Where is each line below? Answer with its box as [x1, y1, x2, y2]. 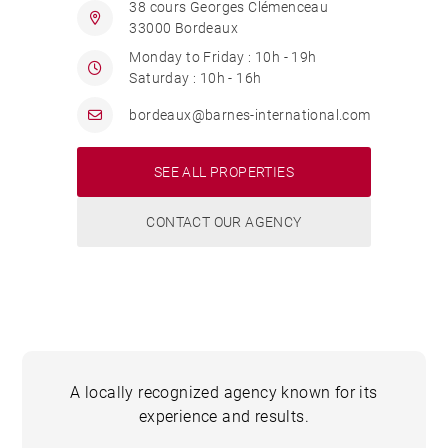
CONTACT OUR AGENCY [146, 213, 302, 230]
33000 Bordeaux [129, 20, 238, 36]
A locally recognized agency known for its [70, 383, 378, 402]
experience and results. [138, 407, 310, 426]
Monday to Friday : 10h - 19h [129, 49, 317, 65]
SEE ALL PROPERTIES [153, 163, 295, 180]
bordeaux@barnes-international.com [129, 106, 371, 123]
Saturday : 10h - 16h [129, 70, 262, 86]
